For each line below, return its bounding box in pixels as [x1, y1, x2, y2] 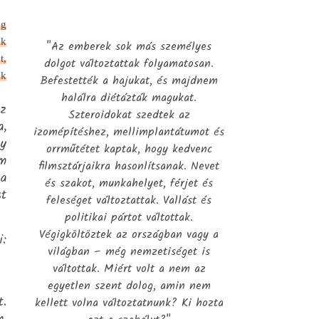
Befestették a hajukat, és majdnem [40, 72, 218, 90]
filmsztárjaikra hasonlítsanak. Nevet [38, 157, 219, 175]
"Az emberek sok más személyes [46, 38, 211, 56]
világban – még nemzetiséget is [48, 243, 210, 261]
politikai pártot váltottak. [65, 209, 193, 226]
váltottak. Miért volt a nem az [52, 260, 206, 278]
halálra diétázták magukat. [61, 89, 197, 107]
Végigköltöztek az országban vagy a [39, 226, 219, 244]
